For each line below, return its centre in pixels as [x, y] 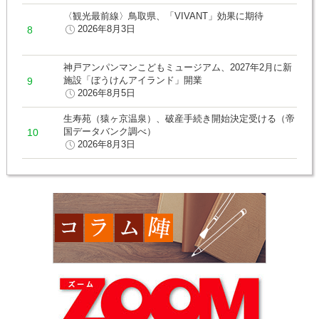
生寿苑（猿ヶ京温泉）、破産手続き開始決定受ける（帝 [179, 119]
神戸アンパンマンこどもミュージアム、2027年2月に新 [178, 67]
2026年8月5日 [107, 93]
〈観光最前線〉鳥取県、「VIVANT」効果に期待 [164, 16]
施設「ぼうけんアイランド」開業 [133, 80]
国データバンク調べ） [110, 132]
